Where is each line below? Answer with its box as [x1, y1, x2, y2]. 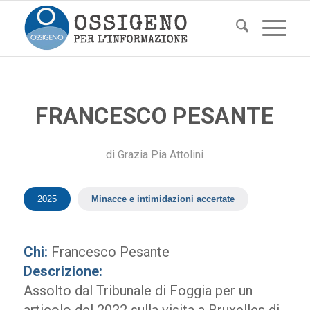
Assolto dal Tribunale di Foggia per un [23, 282, 253, 299]
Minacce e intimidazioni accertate [91, 194, 235, 204]
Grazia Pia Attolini [118, 148, 204, 161]
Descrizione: [23, 263, 102, 280]
